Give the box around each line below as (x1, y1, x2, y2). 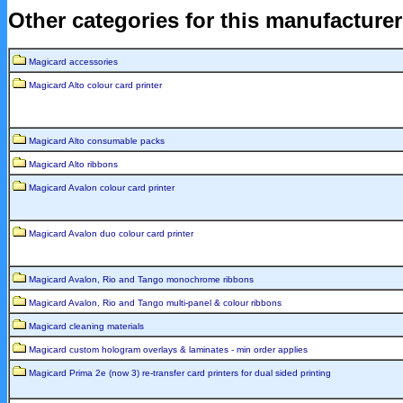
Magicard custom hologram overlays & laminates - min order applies (29, 344, 308, 354)
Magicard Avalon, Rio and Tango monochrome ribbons (29, 273, 254, 284)
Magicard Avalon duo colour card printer (29, 228, 193, 238)
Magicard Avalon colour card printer (29, 182, 175, 193)
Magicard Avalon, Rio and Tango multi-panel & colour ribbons (29, 297, 282, 308)
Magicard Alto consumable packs (29, 135, 165, 146)
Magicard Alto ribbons (29, 158, 118, 169)
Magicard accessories (29, 56, 118, 67)
